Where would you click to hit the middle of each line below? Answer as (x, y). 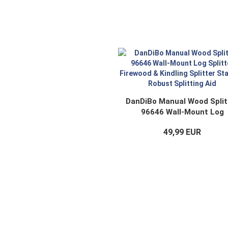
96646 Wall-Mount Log (182, 112)
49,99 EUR (182, 132)
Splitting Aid (182, 144)
